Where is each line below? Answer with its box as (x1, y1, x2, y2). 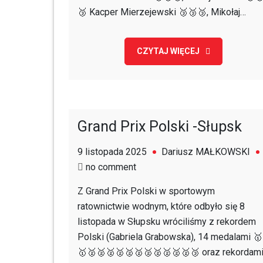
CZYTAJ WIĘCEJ (136, 46, 200, 56)
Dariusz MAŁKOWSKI (161, 146, 250, 157)
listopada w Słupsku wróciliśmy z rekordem (77, 216, 256, 227)
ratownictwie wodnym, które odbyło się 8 (77, 201, 245, 212)
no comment (86, 161, 136, 173)
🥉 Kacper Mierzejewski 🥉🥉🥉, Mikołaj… (77, 6, 246, 18)
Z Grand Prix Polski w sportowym (77, 186, 215, 197)
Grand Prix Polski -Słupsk (77, 118, 242, 135)
